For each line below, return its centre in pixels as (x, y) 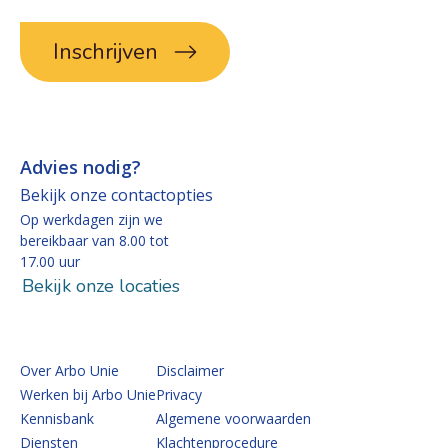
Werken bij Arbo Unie (88, 394)
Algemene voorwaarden (233, 418)
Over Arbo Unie (69, 370)
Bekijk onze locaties (101, 285)
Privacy (179, 394)
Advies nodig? (80, 166)
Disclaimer (190, 370)
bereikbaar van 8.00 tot (94, 240)
